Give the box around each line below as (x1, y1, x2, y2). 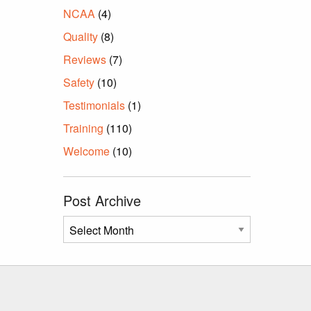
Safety (63, 74, 94, 90)
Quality (63, 28, 98, 44)
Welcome (63, 143, 110, 159)
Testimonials (63, 97, 125, 113)
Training (63, 120, 103, 136)
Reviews (63, 51, 106, 67)
